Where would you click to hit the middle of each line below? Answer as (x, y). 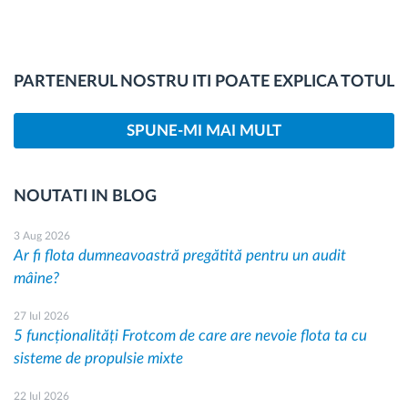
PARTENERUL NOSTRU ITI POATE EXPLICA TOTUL (204, 82)
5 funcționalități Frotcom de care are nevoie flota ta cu (190, 335)
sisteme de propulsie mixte (98, 358)
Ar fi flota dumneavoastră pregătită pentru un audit (180, 255)
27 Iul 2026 (41, 316)
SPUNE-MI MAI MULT (204, 130)
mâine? (36, 278)
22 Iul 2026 (41, 396)
